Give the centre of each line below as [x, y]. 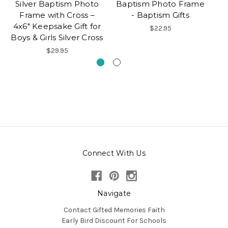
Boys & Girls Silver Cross [57, 37]
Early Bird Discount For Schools [114, 220]
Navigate [114, 193]
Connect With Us [114, 153]
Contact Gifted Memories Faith [114, 210]
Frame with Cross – [57, 15]
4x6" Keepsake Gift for [57, 26]
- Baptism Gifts [160, 15]
